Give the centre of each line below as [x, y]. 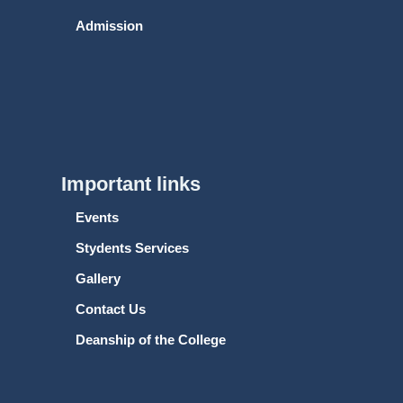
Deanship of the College [151, 340]
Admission [109, 26]
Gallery [100, 278]
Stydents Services [132, 248]
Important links [131, 184]
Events [97, 217]
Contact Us [111, 309]
